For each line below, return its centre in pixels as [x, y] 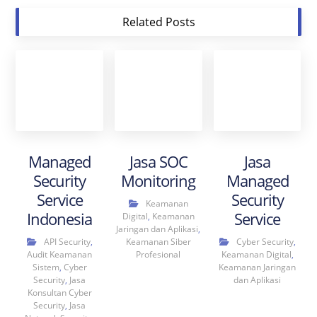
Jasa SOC [158, 162]
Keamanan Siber [158, 242]
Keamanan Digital [256, 255]
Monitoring [158, 181]
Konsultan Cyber [59, 293]
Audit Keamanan [60, 255]
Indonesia [60, 219]
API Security [67, 242]
